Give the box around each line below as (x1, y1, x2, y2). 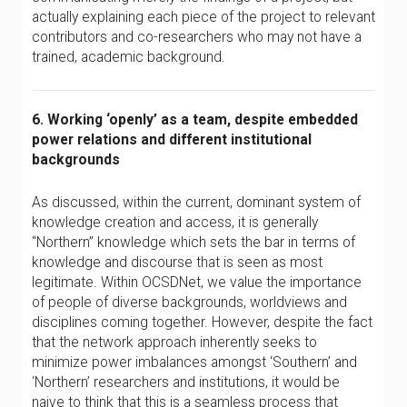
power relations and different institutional (32, 131, 312, 148)
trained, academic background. (32, 48, 225, 65)
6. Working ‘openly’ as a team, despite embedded (32, 111, 358, 128)
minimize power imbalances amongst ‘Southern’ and (32, 353, 357, 371)
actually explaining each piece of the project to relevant (32, 8, 375, 25)
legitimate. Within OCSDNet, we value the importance (32, 273, 362, 291)
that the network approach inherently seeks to (32, 333, 317, 351)
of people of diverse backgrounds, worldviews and (32, 293, 347, 311)
